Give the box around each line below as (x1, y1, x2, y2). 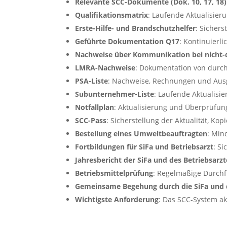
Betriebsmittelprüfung (75, 168, 154, 178)
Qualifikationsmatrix (75, 10, 148, 20)
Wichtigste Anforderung (75, 195, 159, 205)
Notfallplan (75, 102, 115, 112)
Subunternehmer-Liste (75, 89, 155, 99)
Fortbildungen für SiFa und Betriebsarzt (75, 142, 214, 152)
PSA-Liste (75, 76, 108, 86)
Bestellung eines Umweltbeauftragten (75, 129, 208, 139)
